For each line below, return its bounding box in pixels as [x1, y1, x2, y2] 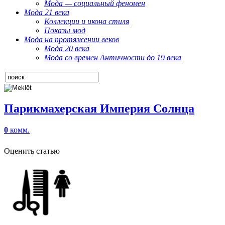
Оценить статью [4, 146, 60, 155]
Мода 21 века [24, 8, 69, 17]
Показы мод [44, 26, 85, 35]
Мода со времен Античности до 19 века [44, 53, 181, 62]
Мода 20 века [44, 44, 89, 53]
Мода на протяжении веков [24, 35, 119, 44]
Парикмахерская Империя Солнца [4, 101, 194, 115]
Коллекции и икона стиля [44, 17, 129, 26]
